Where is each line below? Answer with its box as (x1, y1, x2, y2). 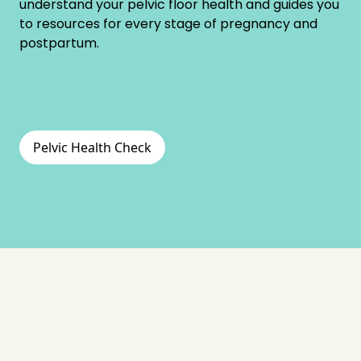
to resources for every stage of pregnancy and (19, 14, 317, 33)
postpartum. (19, 33, 99, 52)
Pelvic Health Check (33, 138, 151, 156)
